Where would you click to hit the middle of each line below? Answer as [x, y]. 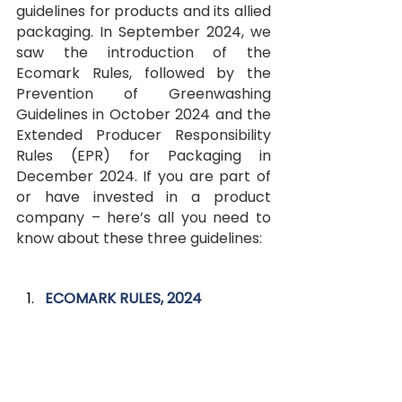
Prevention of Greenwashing [144, 94]
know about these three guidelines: [139, 239]
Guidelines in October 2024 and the [144, 115]
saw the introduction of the [144, 53]
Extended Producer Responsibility [144, 135]
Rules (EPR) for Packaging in [144, 156]
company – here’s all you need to [144, 218]
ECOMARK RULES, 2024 [123, 299]
